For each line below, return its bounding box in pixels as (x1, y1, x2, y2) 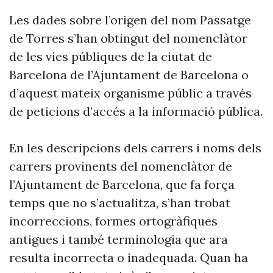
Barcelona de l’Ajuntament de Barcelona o (9, 67, 249, 82)
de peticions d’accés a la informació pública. (9, 104, 263, 119)
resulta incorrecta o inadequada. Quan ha (9, 250, 248, 265)
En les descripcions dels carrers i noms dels (9, 140, 261, 155)
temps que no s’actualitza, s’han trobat (9, 195, 230, 210)
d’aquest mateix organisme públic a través (9, 85, 252, 101)
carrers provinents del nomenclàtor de (9, 158, 232, 174)
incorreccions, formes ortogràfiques (9, 213, 218, 229)
